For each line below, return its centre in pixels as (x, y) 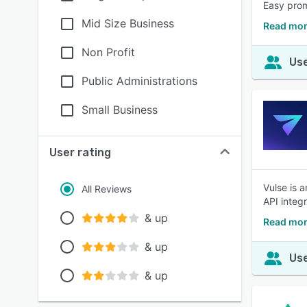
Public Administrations (139, 81)
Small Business (120, 110)
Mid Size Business (128, 23)
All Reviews (107, 189)
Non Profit (108, 52)
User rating (80, 152)
